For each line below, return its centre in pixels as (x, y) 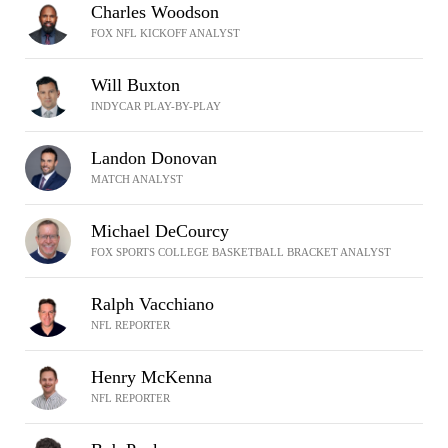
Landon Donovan (154, 158)
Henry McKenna (151, 377)
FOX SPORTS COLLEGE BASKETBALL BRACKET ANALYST (241, 252)
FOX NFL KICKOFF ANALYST (165, 33)
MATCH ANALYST (137, 179)
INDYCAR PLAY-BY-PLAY (156, 106)
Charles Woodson (155, 12)
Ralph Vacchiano (152, 304)
